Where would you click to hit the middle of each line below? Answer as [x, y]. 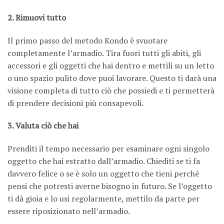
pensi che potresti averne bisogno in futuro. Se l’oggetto [110, 186]
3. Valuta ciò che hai [43, 126]
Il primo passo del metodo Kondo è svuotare [87, 40]
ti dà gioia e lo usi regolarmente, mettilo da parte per [103, 199]
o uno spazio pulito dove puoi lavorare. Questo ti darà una [112, 78]
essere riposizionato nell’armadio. [69, 211]
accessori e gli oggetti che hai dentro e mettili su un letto [111, 65]
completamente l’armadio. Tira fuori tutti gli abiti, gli [104, 53]
